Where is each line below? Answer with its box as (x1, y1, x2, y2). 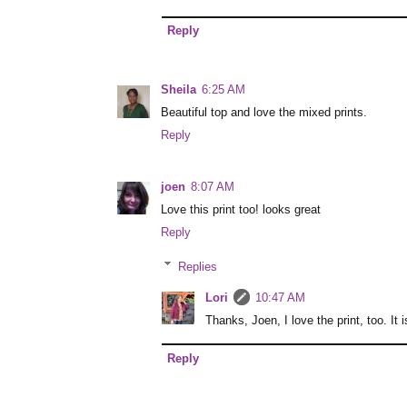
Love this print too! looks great (161, 203, 321, 216)
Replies (178, 260, 218, 273)
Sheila (161, 84, 196, 97)
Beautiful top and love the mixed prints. (161, 106, 367, 120)
